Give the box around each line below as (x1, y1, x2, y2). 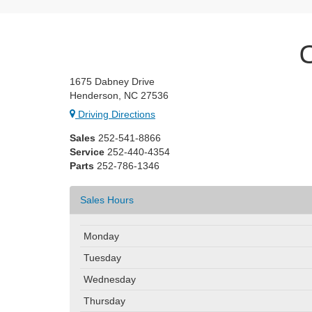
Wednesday (84, 274, 136, 285)
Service (70, 146, 104, 157)
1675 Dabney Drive (70, 76, 155, 87)
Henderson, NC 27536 (70, 90, 169, 101)
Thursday (84, 295, 125, 306)
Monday (84, 231, 119, 242)
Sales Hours (80, 194, 134, 205)
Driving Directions (75, 109, 155, 120)
